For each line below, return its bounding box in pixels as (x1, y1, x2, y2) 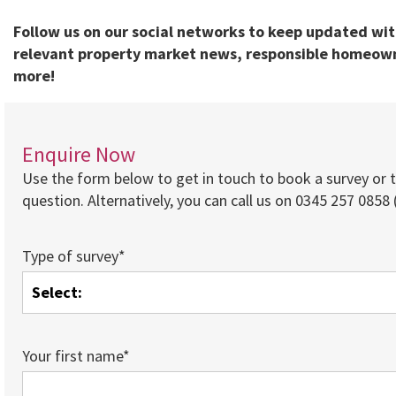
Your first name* (22, 346, 130, 366)
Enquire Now (22, 141, 135, 168)
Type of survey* (22, 246, 126, 266)
